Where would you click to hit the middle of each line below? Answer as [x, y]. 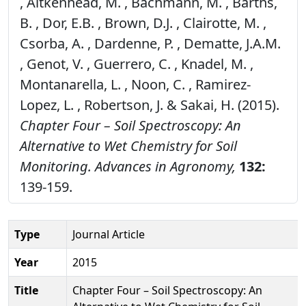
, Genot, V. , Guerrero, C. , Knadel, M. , [137, 64]
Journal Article [109, 234]
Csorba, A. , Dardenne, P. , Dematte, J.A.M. [150, 43]
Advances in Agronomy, [165, 166]
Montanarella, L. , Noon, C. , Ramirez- [135, 84]
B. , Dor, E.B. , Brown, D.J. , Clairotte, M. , [143, 23]
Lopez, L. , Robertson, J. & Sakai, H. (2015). [150, 105]
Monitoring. [56, 166]
